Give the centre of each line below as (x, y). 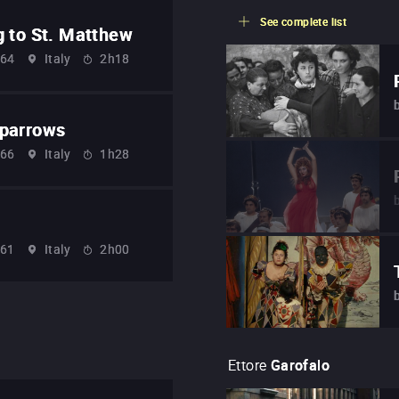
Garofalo (300, 366)
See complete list (304, 22)
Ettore (248, 366)
